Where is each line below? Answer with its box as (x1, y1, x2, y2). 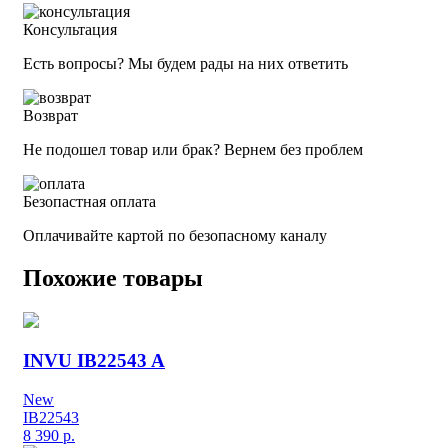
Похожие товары (23, 264, 203, 291)
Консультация (23, 20, 117, 38)
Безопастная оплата (23, 192, 156, 210)
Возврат (23, 106, 78, 124)
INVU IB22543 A (23, 350, 165, 372)
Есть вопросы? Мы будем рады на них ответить (23, 54, 348, 72)
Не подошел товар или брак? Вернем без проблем (23, 140, 363, 158)
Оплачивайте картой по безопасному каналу (23, 226, 327, 244)
